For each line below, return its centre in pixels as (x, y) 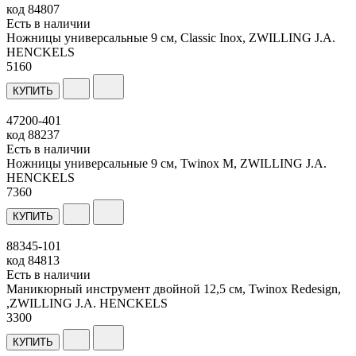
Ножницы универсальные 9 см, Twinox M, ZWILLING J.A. (166, 163)
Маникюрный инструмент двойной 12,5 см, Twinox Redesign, (174, 288)
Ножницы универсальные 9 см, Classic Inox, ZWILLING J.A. (171, 37)
